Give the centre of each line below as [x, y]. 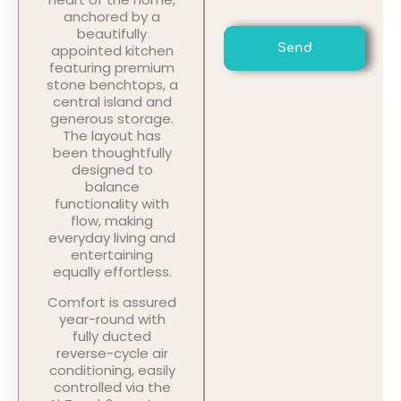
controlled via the [112, 387]
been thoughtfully [112, 153]
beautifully [112, 34]
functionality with [112, 204]
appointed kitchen [112, 51]
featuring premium [112, 68]
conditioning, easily [112, 370]
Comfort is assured [112, 302]
